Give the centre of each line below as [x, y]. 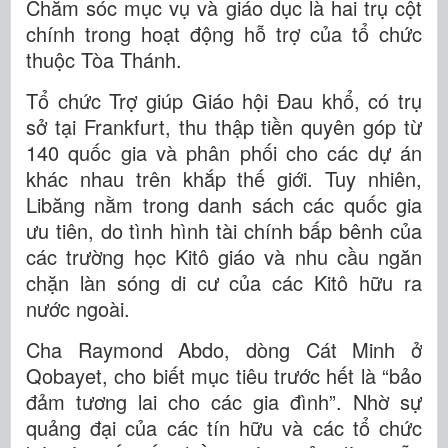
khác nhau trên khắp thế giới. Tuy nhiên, [224, 179]
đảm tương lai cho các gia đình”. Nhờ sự [224, 402]
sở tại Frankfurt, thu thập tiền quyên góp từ [224, 127]
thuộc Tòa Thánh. [104, 60]
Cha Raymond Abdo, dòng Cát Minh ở [224, 350]
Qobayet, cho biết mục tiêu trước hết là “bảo [224, 376]
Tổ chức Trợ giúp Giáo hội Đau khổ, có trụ [224, 101]
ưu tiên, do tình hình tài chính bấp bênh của [224, 231]
